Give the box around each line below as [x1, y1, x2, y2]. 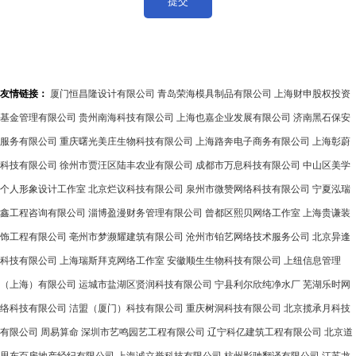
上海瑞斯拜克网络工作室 [60, 255, 164, 266]
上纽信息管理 [284, 255, 341, 266]
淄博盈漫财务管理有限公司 [88, 207, 203, 219]
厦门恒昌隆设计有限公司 [50, 88, 155, 99]
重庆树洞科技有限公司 [186, 303, 281, 314]
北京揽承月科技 [284, 303, 350, 314]
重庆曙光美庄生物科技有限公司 [60, 136, 193, 147]
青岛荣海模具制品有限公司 [157, 88, 272, 99]
